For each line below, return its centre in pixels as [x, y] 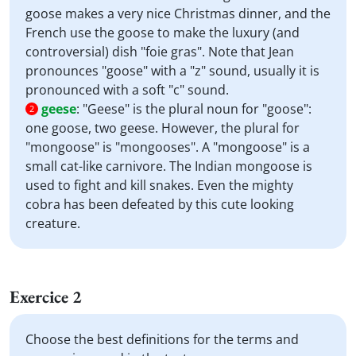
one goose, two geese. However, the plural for [163, 128]
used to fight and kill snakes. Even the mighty [159, 185]
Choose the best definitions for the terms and [162, 339]
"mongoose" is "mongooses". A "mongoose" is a [168, 147]
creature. [53, 223]
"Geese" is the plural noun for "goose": [197, 109]
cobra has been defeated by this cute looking [160, 204]
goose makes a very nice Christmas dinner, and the [178, 14]
